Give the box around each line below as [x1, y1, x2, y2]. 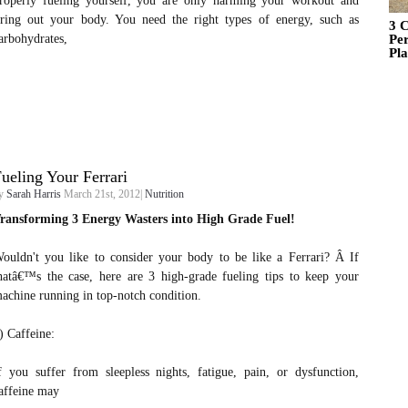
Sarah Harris [6, 188, 61, 200]
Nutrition [145, 188, 184, 200]
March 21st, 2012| [61, 188, 145, 200]
